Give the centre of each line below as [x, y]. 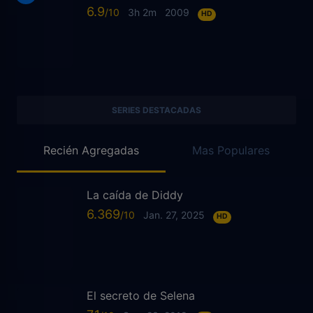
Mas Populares [231, 150]
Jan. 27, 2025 [174, 215]
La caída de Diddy [135, 195]
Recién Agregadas [91, 150]
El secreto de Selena [141, 295]
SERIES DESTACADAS [156, 110]
